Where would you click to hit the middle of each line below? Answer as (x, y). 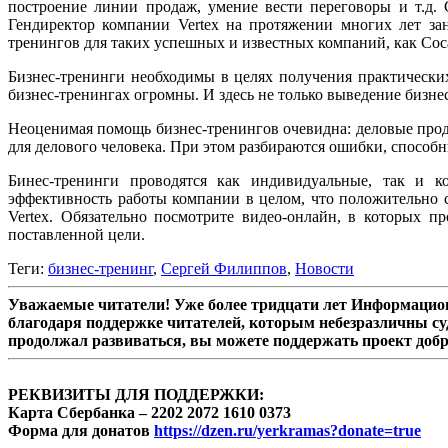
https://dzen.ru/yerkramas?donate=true (287, 430)
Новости (324, 268)
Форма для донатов (81, 430)
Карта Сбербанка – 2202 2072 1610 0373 (149, 412)
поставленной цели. (76, 234)
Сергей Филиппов (224, 268)
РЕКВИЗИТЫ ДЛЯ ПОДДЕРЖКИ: (136, 394)
